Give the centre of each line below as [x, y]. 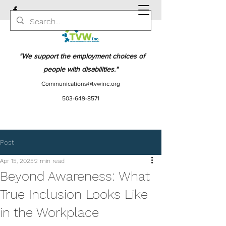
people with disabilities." [81, 69]
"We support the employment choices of [81, 56]
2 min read [49, 161]
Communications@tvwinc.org [81, 84]
